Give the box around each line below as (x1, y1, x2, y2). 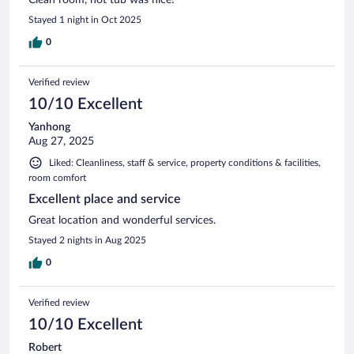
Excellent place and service (28, 192, 181, 205)
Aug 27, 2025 (28, 135, 94, 147)
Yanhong (28, 121, 70, 133)
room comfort (28, 172, 86, 183)
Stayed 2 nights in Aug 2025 (28, 235, 146, 245)
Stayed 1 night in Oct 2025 (28, 14, 141, 24)
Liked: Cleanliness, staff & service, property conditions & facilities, (49, 157, 321, 168)
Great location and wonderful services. (28, 214, 216, 226)
